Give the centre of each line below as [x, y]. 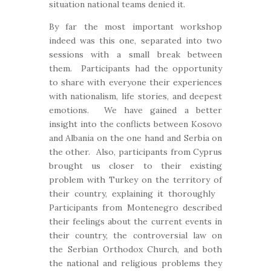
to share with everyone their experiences [135, 82]
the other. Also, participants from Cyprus [135, 152]
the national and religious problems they [135, 263]
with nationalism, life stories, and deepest [135, 96]
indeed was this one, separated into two [135, 41]
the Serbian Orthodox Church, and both [135, 249]
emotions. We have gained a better [135, 110]
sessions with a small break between [135, 54]
